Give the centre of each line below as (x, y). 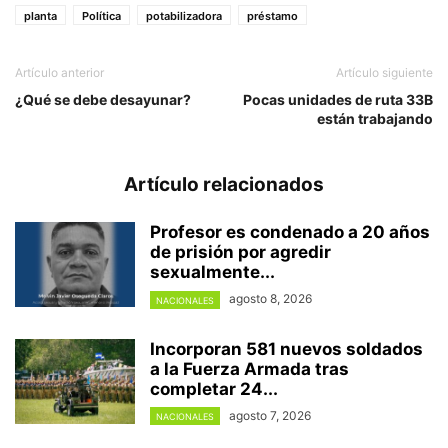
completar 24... (214, 388)
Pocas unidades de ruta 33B (338, 100)
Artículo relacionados (224, 185)
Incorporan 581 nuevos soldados (286, 348)
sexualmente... (212, 272)
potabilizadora (184, 16)
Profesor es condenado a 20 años (290, 232)
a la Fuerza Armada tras (249, 368)
